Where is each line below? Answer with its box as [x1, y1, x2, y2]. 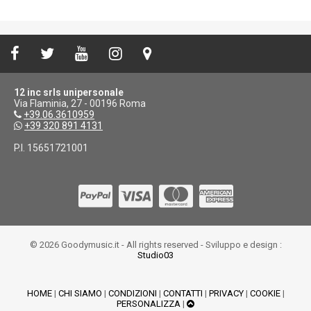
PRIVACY [208, 288, 244, 299]
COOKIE [249, 288, 280, 299]
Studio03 [137, 250, 174, 260]
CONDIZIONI [108, 288, 157, 299]
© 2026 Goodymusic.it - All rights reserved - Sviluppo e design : [29, 239, 282, 250]
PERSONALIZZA [117, 299, 180, 309]
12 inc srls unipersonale [14, 87, 124, 98]
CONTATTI [162, 288, 203, 299]
